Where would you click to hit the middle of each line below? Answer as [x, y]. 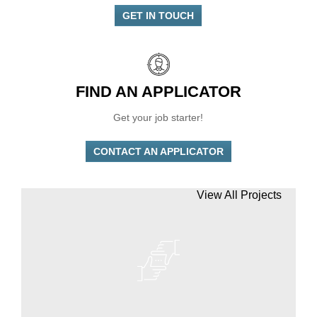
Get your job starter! [158, 116]
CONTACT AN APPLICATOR [158, 150]
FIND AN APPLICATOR [158, 90]
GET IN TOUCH [158, 14]
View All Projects [239, 193]
